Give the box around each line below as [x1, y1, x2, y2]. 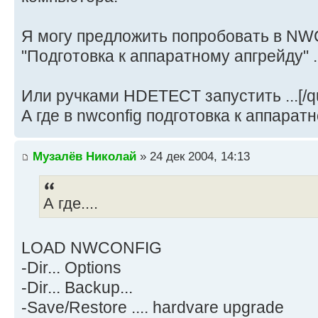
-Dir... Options [21, 258, 121, 277]
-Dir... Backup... [21, 278, 133, 297]
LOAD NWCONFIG [21, 238, 162, 257]
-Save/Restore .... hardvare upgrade [21, 297, 284, 317]
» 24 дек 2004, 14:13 [136, 148, 250, 163]
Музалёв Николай [33, 148, 136, 163]
